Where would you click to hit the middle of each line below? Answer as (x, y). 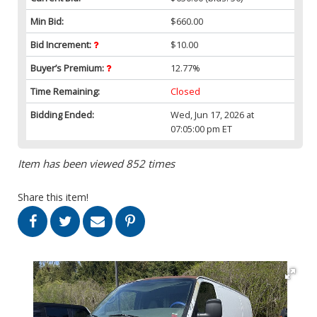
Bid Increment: (62, 44)
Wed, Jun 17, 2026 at (213, 114)
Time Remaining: (65, 91)
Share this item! (53, 197)
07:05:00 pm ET (202, 128)
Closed (186, 91)
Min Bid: (47, 21)
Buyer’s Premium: (68, 68)
